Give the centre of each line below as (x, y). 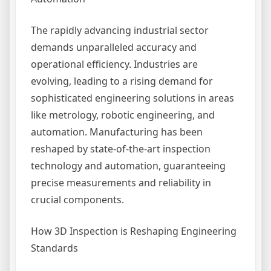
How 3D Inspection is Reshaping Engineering (134, 231)
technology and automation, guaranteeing (128, 166)
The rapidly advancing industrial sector (120, 30)
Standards (54, 248)
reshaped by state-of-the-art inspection (121, 149)
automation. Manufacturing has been (117, 132)
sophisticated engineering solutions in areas (132, 98)
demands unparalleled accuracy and (114, 47)
